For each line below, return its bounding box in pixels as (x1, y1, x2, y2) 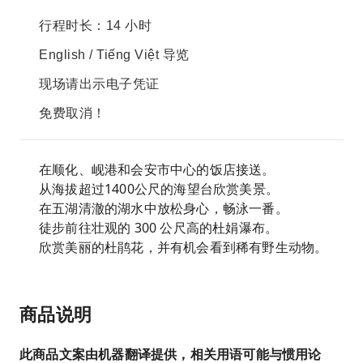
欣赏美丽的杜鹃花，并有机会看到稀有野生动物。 (39, 238, 328, 256)
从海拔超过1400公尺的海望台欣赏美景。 (39, 180, 279, 198)
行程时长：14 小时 (39, 19, 152, 32)
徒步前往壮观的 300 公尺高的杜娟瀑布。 (39, 219, 279, 237)
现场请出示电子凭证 (39, 77, 160, 91)
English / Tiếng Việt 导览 (39, 48, 190, 62)
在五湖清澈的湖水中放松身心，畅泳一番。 (39, 199, 288, 217)
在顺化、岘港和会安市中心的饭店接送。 (39, 160, 275, 178)
